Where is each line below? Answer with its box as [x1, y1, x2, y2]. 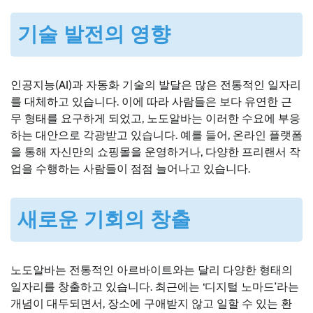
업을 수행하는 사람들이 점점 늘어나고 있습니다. [10, 162, 250, 176]
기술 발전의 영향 [17, 23, 170, 46]
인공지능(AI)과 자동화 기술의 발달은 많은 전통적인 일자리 [10, 78, 301, 92]
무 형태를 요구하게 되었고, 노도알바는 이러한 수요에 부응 [10, 112, 300, 126]
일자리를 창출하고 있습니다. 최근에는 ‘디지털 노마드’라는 [10, 279, 299, 293]
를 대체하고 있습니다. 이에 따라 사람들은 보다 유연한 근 [10, 95, 292, 109]
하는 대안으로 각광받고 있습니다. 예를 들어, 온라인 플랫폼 [10, 129, 303, 143]
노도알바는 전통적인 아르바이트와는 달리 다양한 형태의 [10, 263, 293, 277]
